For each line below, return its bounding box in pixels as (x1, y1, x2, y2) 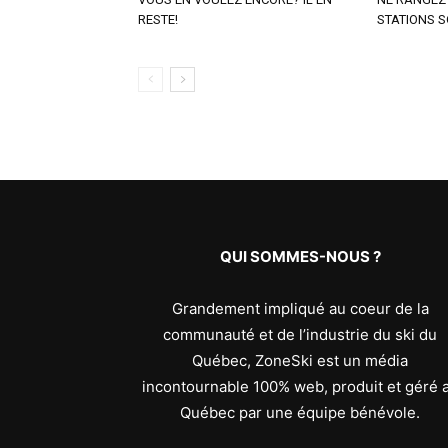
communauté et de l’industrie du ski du (163, 325, 437, 344)
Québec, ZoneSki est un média (192, 351, 408, 370)
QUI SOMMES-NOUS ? (219, 247, 381, 266)
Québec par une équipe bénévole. (180, 403, 420, 422)
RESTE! (138, 12, 178, 27)
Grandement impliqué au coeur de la (171, 299, 429, 318)
